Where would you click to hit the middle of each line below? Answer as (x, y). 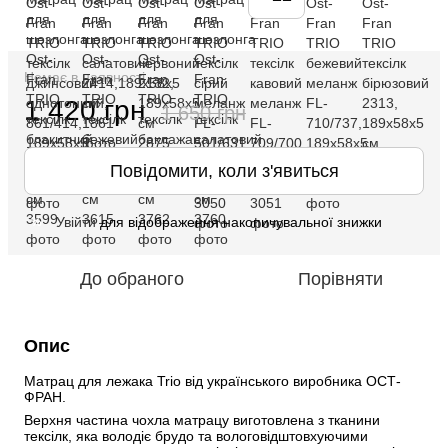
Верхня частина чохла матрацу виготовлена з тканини (202, 420)
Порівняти (340, 279)
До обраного (132, 279)
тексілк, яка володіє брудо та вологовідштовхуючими (196, 436)
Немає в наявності (84, 77)
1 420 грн (84, 110)
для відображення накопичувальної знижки (239, 222)
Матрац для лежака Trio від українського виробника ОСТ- (212, 381)
